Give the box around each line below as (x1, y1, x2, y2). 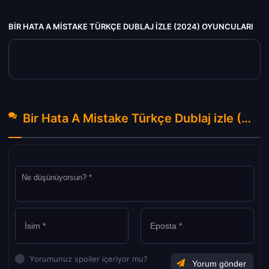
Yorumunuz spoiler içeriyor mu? (29, 254, 148, 264)
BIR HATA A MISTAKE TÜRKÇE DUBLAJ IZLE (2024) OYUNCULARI (8, 22, 253, 32)
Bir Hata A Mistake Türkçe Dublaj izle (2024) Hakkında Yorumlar (241, 111, 251, 126)
